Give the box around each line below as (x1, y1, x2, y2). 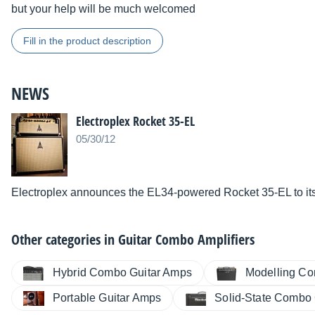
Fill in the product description (23, 35, 151, 47)
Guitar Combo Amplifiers (118, 230, 255, 250)
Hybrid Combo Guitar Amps (53, 266, 192, 279)
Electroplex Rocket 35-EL (76, 112, 195, 130)
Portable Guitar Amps (53, 292, 162, 304)
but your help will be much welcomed (11, 3, 195, 15)
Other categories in (11, 230, 118, 250)
